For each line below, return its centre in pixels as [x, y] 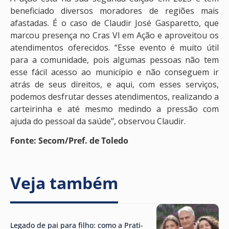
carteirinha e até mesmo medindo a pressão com [114, 109]
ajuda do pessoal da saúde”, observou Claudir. [98, 121]
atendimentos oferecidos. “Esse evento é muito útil [114, 47]
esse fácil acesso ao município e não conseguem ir [114, 72]
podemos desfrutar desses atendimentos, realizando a [114, 96]
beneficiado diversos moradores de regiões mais [114, 10]
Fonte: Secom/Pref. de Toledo [69, 141]
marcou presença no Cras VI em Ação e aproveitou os [114, 35]
